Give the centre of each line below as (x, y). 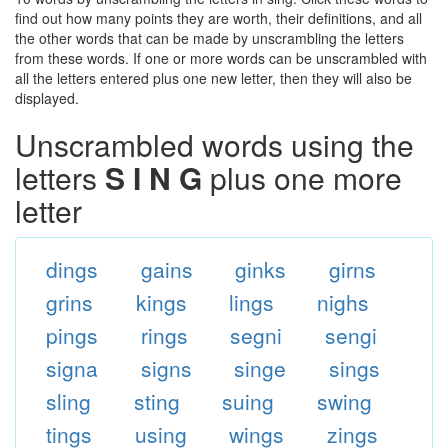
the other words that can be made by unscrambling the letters (209, 38)
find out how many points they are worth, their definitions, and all (218, 18)
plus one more (302, 177)
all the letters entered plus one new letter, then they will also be (213, 78)
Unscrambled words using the (214, 144)
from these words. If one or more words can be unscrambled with (221, 58)
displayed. (47, 98)
